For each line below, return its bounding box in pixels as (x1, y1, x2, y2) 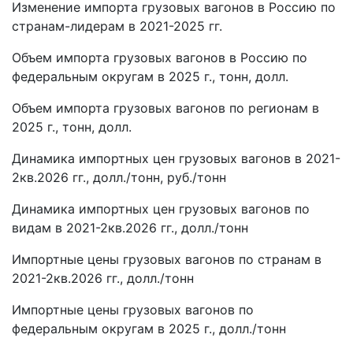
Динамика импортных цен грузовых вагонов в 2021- (12, 150, 340, 167)
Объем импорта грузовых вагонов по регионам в (12, 100, 319, 117)
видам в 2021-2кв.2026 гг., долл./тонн (12, 220, 248, 236)
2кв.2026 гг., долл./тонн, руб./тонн (12, 169, 226, 186)
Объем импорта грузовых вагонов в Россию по (12, 50, 307, 66)
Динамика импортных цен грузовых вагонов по (12, 201, 310, 217)
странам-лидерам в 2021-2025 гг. (12, 18, 222, 35)
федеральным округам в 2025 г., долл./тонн (12, 321, 286, 337)
